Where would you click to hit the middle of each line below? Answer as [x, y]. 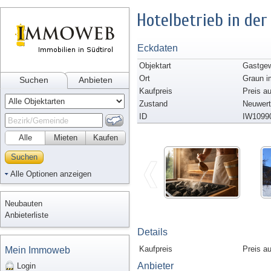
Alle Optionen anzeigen [51, 174]
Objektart [155, 66]
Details [152, 232]
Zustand [153, 104]
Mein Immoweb [38, 250]
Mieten [65, 138]
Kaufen [106, 138]
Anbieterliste [27, 215]
